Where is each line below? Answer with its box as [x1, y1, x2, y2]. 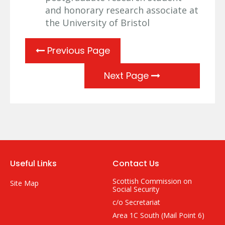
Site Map [10, 178, 39, 188]
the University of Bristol [45, 17, 150, 29]
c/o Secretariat [113, 197, 160, 207]
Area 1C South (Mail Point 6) [113, 210, 204, 220]
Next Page [104, 69, 151, 82]
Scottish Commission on [113, 176, 192, 186]
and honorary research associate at [45, 4, 198, 17]
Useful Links [10, 158, 57, 170]
